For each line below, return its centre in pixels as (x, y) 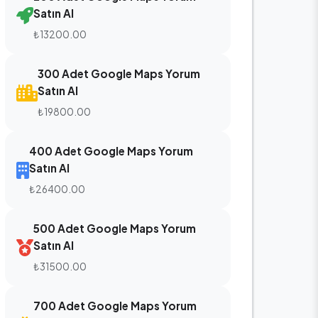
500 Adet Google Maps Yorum (115, 228)
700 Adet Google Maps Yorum (115, 306)
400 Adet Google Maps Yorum (111, 151)
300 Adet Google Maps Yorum (119, 73)
